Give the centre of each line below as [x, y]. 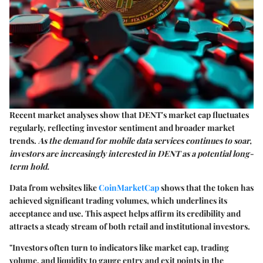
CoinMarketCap [129, 187]
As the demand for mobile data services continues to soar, [145, 140]
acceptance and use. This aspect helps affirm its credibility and [125, 213]
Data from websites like [54, 187]
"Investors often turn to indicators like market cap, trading [119, 247]
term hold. [29, 166]
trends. [24, 140]
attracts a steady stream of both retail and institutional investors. [130, 226]
